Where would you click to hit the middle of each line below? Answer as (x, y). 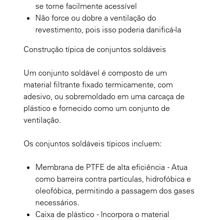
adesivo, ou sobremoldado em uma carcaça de (104, 96)
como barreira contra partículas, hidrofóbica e (113, 179)
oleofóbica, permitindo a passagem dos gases (115, 190)
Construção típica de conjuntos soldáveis (95, 49)
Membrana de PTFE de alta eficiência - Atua (111, 167)
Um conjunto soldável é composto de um (95, 72)
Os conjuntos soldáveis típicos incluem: (93, 143)
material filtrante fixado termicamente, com (98, 84)
